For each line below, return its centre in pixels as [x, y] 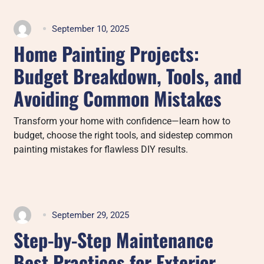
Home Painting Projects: [107, 53]
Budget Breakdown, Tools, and [128, 75]
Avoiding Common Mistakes [118, 98]
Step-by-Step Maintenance [114, 239]
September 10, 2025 [91, 29]
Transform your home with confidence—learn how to [122, 121]
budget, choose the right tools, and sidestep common [123, 135]
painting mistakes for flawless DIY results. [101, 149]
